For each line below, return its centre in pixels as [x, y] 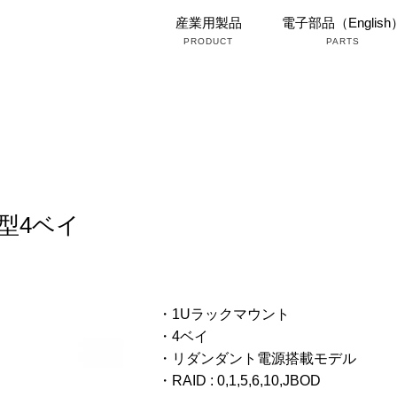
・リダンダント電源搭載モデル [257, 359]
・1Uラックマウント [223, 315]
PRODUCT [209, 41]
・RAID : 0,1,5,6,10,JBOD [239, 381]
